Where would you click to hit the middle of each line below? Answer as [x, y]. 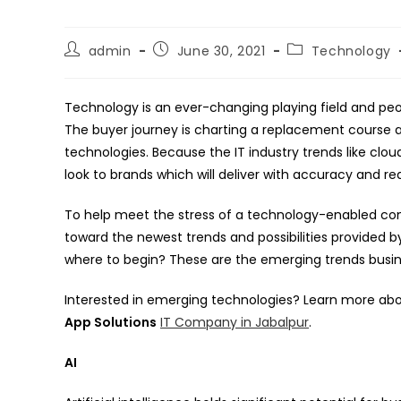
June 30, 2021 [221, 51]
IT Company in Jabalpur [235, 323]
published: [187, 66]
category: [319, 66]
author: [88, 66]
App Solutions [111, 323]
